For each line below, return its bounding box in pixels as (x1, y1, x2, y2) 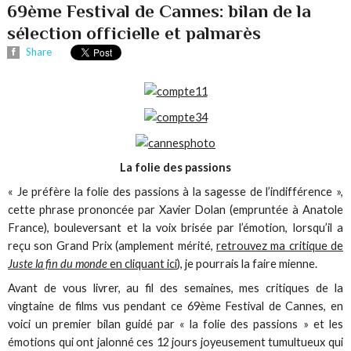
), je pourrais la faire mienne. (177, 257, 318, 271)
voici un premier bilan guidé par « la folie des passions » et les (8, 317, 343, 331)
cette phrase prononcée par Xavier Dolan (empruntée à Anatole (8, 203, 343, 217)
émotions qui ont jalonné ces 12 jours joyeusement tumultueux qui (8, 335, 343, 349)
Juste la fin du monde (8, 257, 110, 271)
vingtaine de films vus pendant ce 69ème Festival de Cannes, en (8, 299, 343, 313)
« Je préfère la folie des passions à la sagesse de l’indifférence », (8, 185, 343, 199)
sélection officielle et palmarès (7, 23, 262, 44)
